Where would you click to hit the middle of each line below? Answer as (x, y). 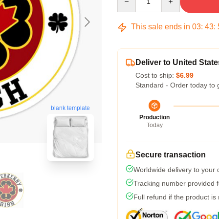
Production (154, 117)
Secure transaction (171, 155)
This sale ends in (161, 27)
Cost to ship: (156, 75)
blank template (70, 108)
